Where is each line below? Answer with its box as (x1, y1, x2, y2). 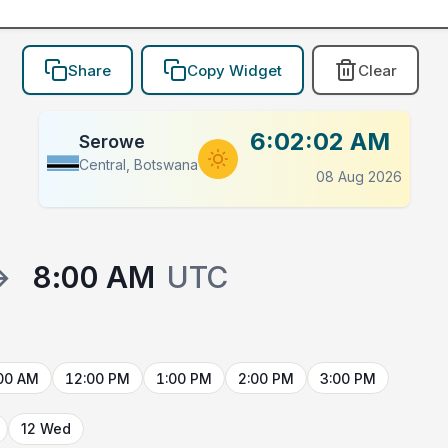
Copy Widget (186, 60, 282, 80)
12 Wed (21, 420, 72, 438)
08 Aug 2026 (315, 168, 402, 186)
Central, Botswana (78, 156, 198, 174)
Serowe (78, 131, 145, 153)
